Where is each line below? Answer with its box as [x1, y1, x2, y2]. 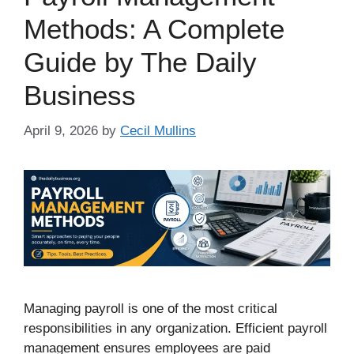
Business [24, 80, 136, 111]
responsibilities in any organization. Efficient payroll [24, 321, 327, 337]
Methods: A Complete [24, 13, 284, 44]
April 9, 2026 [24, 122, 98, 138]
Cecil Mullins [120, 122, 196, 138]
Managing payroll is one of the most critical [24, 301, 277, 317]
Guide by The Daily [24, 47, 257, 77]
